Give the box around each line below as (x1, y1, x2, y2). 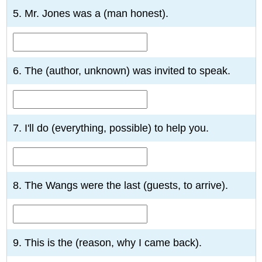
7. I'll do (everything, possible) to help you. (12, 122, 209, 134)
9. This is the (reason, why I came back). (12, 236, 202, 249)
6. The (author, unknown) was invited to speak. (12, 64, 230, 77)
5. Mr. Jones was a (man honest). (12, 7, 168, 19)
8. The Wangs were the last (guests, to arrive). (12, 179, 228, 191)
